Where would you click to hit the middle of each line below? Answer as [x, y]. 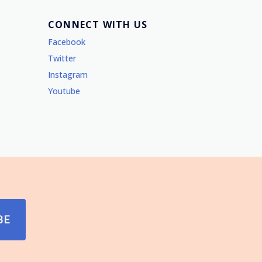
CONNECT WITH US [98, 24]
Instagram [68, 74]
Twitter [62, 58]
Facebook [67, 42]
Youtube [64, 91]
